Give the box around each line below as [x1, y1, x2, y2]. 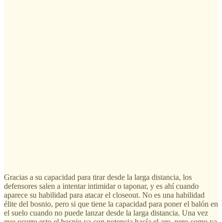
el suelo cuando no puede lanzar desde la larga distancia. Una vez [4, 209, 208, 218]
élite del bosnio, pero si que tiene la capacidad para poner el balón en [4, 200, 218, 209]
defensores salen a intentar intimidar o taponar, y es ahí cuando [4, 182, 199, 191]
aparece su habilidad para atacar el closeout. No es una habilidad [4, 191, 205, 200]
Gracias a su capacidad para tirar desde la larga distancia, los [4, 173, 192, 182]
